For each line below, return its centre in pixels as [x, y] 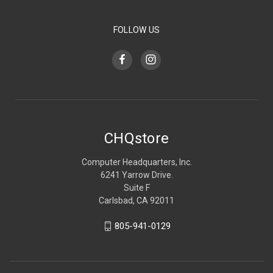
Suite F [136, 187]
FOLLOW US [136, 30]
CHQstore [136, 138]
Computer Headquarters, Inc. [136, 162]
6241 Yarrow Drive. [136, 175]
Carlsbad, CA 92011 [136, 200]
